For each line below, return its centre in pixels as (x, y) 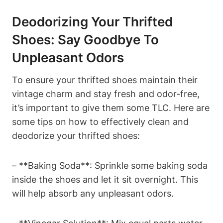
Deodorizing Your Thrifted (92, 21)
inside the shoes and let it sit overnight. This (105, 179)
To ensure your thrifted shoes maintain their (105, 80)
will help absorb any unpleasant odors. (93, 193)
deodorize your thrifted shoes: (76, 135)
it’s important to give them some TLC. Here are (111, 108)
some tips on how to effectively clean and (100, 121)
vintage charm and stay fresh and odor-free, (106, 94)
